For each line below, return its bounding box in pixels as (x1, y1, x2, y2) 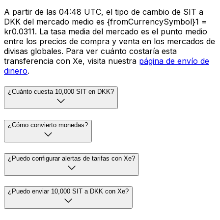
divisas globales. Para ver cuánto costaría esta (4, 46, 177, 56)
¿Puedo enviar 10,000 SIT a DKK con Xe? (8, 188, 129, 195)
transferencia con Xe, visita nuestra (4, 56, 139, 66)
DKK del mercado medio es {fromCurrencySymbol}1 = (4, 17, 207, 27)
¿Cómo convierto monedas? (8, 121, 88, 129)
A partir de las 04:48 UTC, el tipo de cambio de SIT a (4, 7, 203, 17)
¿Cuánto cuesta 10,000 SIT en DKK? (8, 88, 114, 96)
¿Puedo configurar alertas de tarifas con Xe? (8, 154, 135, 162)
